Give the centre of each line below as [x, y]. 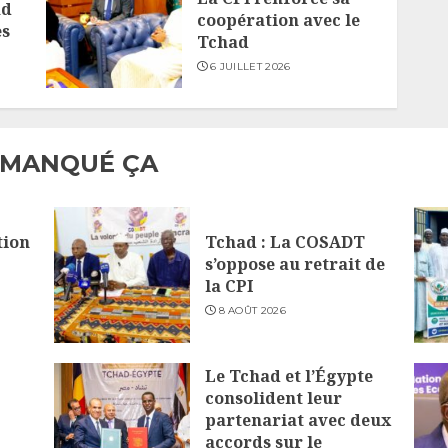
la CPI [228, 286]
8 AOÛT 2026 [252, 311]
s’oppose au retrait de [294, 264]
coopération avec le [278, 20]
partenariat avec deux [297, 420]
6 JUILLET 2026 [250, 67]
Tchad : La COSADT [284, 242]
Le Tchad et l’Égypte [288, 376]
